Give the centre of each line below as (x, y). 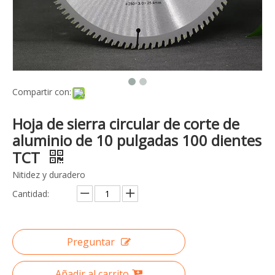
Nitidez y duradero (49, 174)
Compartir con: (42, 91)
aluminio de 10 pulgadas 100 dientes (137, 140)
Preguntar (91, 242)
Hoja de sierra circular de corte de (126, 123)
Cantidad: (31, 193)
